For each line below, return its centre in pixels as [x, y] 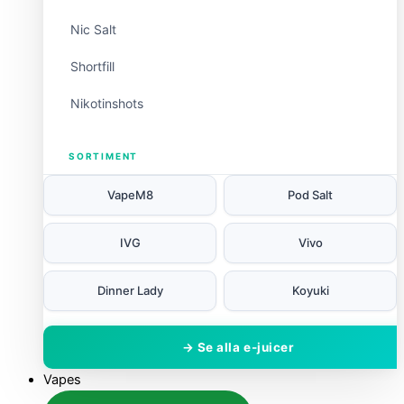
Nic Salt [93, 29]
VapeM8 [130, 194]
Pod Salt [310, 194]
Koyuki [310, 290]
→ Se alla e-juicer [238, 347]
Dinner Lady [130, 290]
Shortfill [92, 66]
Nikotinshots [107, 103]
